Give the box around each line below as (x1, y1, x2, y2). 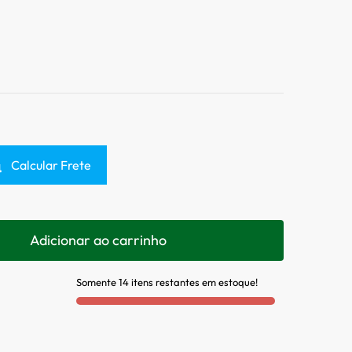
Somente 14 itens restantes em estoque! (76, 275, 258, 288)
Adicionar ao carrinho (30, 230, 167, 249)
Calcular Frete (11, 156, 92, 173)
